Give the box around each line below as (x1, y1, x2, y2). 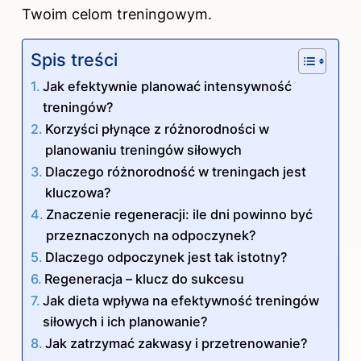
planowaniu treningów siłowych (45, 141, 243, 158)
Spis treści (31, 48, 118, 70)
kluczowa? (45, 184, 112, 201)
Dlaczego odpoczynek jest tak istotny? (45, 248, 288, 265)
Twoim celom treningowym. (22, 5, 212, 23)
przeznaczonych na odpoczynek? (46, 226, 257, 243)
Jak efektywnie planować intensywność (43, 77, 293, 94)
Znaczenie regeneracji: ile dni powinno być (46, 205, 313, 222)
